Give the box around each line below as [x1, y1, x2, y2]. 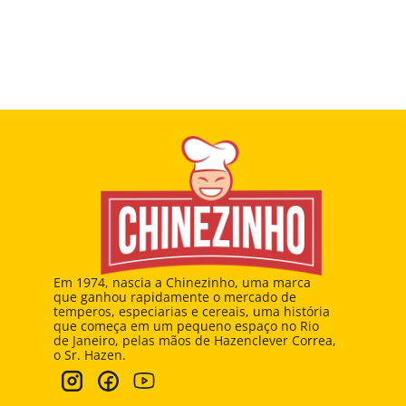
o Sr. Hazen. [53, 346, 126, 363]
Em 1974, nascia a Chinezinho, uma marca [53, 274, 311, 291]
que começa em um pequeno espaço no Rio [53, 317, 323, 334]
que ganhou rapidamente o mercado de [53, 288, 296, 305]
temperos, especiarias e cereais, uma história [53, 303, 330, 320]
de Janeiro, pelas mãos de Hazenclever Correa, [53, 332, 336, 349]
